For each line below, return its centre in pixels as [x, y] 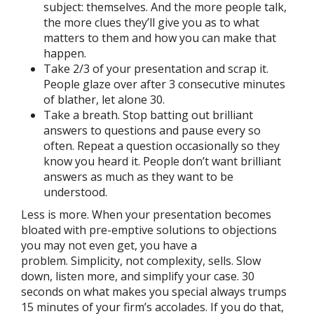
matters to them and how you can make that [160, 38]
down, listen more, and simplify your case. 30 [138, 276]
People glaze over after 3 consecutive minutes [164, 84]
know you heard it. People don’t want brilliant [162, 161]
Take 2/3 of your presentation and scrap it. [156, 69]
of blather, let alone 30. [104, 100]
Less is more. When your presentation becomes [146, 214]
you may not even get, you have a [109, 245]
